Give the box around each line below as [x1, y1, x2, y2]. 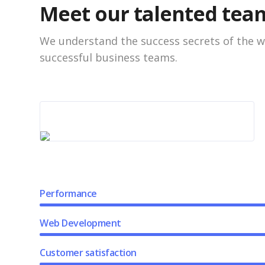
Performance [40, 187, 97, 200]
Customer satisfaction [40, 246, 137, 259]
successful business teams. [40, 50, 177, 64]
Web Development [40, 216, 121, 230]
